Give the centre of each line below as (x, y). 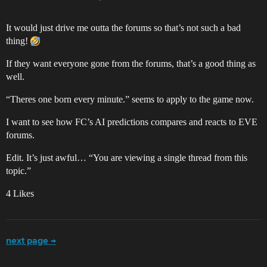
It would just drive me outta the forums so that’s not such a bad (123, 27)
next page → (31, 241)
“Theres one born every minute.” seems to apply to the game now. (130, 99)
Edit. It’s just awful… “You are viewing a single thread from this (127, 157)
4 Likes (20, 193)
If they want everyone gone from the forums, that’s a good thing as (131, 63)
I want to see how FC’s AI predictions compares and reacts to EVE (132, 122)
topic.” (18, 170)
